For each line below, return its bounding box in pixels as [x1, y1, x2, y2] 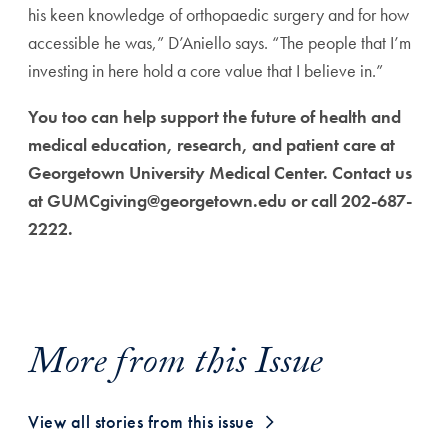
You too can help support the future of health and [28, 105, 401, 128]
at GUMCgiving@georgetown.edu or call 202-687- [28, 189, 412, 212]
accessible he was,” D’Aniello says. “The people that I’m [28, 31, 411, 54]
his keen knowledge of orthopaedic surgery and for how [28, 3, 409, 26]
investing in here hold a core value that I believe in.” [28, 59, 383, 82]
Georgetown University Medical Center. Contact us [28, 161, 412, 184]
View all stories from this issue [28, 410, 254, 433]
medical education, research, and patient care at [28, 133, 395, 156]
